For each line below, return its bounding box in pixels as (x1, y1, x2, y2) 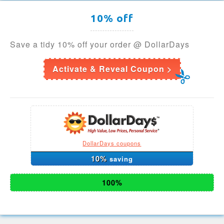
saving (109, 153, 133, 163)
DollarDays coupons (82, 138, 141, 147)
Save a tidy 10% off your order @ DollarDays (10, 38, 189, 50)
